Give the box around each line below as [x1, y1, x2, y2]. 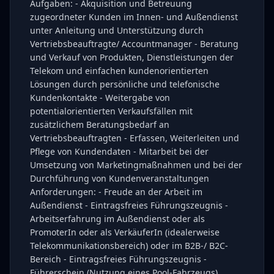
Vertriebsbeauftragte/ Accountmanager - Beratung [30, 38, 239, 50]
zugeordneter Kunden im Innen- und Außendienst [30, 11, 238, 23]
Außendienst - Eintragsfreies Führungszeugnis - [30, 199, 228, 211]
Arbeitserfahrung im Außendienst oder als [30, 213, 205, 224]
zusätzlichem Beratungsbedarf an [30, 119, 169, 130]
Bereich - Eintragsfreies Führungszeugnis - [30, 253, 207, 265]
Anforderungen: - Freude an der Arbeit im [30, 186, 202, 198]
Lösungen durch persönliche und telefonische [30, 78, 220, 90]
